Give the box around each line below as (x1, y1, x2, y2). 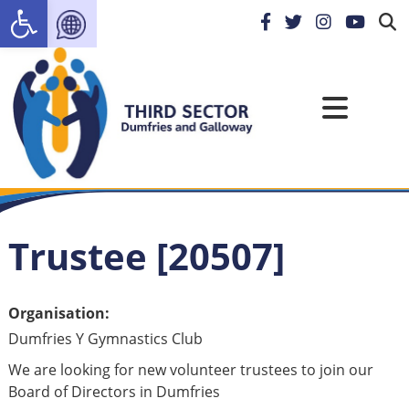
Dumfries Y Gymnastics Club (7, 329, 203, 350)
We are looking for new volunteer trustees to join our (7, 360, 373, 381)
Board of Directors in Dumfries (7, 382, 220, 403)
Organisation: (7, 303, 110, 324)
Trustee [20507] (7, 231, 285, 282)
